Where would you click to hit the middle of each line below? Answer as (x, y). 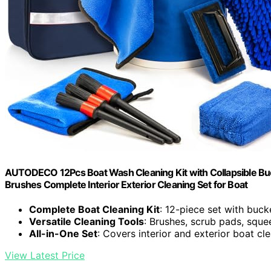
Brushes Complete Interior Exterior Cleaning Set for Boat (126, 185)
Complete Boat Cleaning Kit (94, 210)
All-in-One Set (63, 234)
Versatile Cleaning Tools (87, 222)
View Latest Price (45, 256)
